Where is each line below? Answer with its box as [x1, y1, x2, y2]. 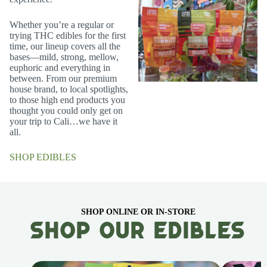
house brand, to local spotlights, [10, 84, 128, 94]
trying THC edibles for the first [10, 30, 126, 41]
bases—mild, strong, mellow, [10, 52, 119, 62]
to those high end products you [10, 95, 125, 105]
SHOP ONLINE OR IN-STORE [80, 207, 195, 216]
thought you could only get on [10, 105, 123, 116]
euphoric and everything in [10, 63, 110, 73]
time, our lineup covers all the [10, 41, 120, 51]
